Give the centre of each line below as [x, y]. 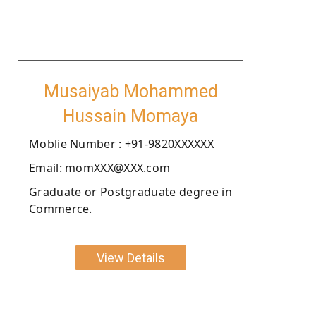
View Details [130, 257]
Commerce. [61, 208]
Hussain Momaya [130, 116]
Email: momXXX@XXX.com [100, 168]
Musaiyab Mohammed [130, 91]
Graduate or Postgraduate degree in [130, 192]
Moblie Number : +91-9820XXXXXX [121, 144]
